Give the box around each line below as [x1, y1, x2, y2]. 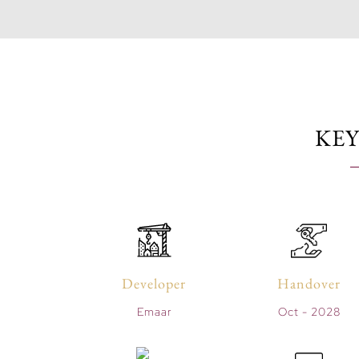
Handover [277, 273, 341, 292]
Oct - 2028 [277, 305, 341, 320]
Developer [122, 273, 187, 292]
